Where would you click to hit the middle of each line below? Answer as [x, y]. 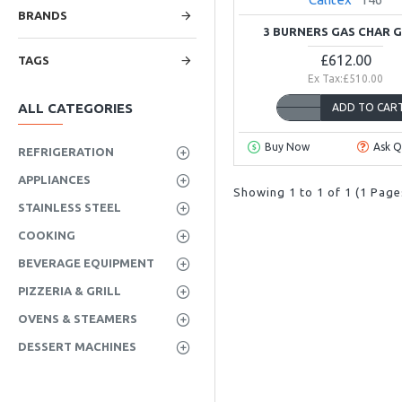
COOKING [47, 235]
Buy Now [287, 146]
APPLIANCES [54, 179]
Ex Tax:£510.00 [346, 79]
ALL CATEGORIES [75, 108]
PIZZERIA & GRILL [70, 291]
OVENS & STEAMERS [78, 319]
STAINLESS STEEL [70, 207]
